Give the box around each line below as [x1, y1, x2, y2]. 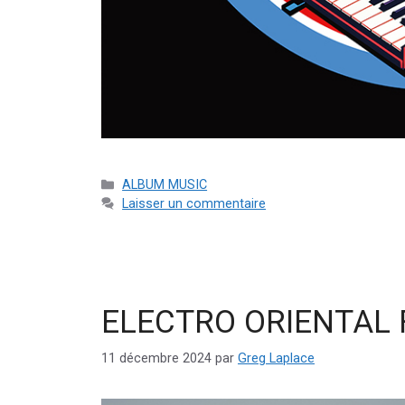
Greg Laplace [238, 350, 315, 366]
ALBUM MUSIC [122, 177, 208, 193]
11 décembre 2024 [101, 350, 212, 366]
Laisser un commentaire [122, 196, 267, 212]
